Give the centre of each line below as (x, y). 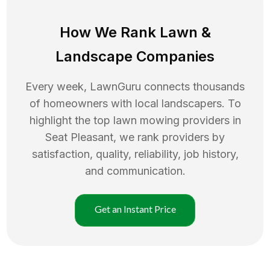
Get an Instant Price (135, 209)
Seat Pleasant (79, 137)
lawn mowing (146, 120)
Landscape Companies (135, 56)
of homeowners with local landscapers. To (135, 103)
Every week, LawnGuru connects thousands (135, 86)
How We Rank (109, 32)
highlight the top (71, 120)
